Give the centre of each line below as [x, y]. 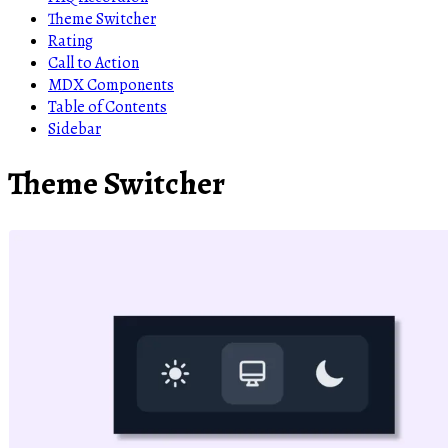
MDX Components [111, 84]
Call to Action [93, 62]
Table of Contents [107, 106]
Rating [70, 40]
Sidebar [74, 128]
